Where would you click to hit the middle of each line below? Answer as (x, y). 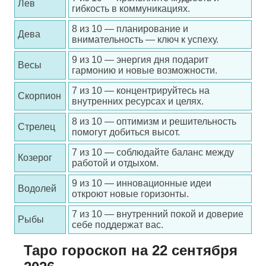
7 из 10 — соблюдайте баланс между (153, 152)
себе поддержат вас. (118, 225)
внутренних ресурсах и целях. (138, 101)
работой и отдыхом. (115, 163)
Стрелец (37, 127)
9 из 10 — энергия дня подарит (140, 60)
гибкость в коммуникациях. (131, 9)
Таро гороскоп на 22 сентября (131, 250)
